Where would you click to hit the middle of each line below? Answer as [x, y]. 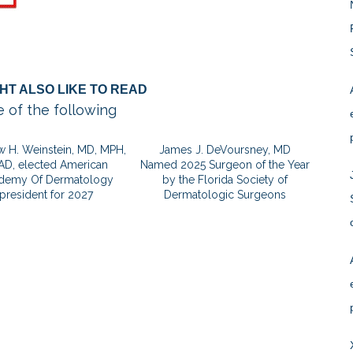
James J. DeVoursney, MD [225, 149]
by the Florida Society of [225, 179]
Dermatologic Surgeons [225, 194]
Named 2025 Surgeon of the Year [225, 164]
